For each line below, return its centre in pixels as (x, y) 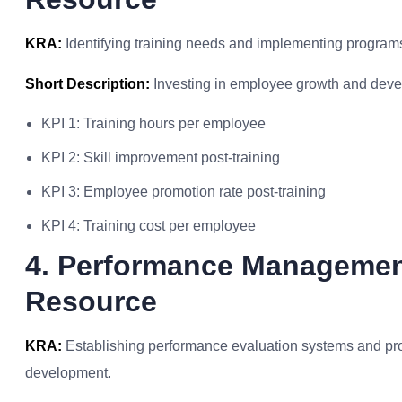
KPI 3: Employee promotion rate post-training (184, 192)
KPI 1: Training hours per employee (153, 123)
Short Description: (87, 84)
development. (68, 373)
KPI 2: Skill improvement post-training (161, 157)
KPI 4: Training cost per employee (149, 226)
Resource (91, 301)
